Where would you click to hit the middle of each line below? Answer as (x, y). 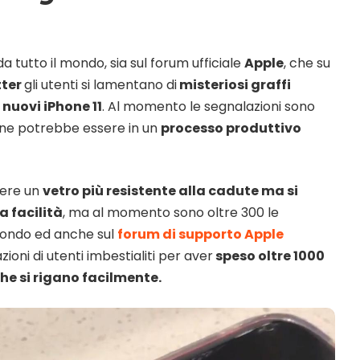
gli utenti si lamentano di (100, 84)
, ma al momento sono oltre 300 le (171, 212)
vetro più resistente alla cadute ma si (170, 190)
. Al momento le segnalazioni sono (209, 106)
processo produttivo (231, 128)
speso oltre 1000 (269, 256)
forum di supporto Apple (200, 234)
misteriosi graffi (234, 84)
